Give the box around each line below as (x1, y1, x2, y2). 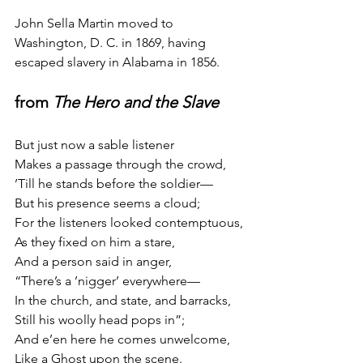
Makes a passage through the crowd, (15, 156, 226, 172)
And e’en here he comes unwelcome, (15, 331, 230, 347)
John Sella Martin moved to (15, 15, 177, 31)
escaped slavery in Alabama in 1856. (15, 53, 220, 70)
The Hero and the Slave (53, 92, 219, 112)
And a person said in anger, (15, 253, 172, 269)
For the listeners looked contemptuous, (15, 214, 243, 230)
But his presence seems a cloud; (15, 194, 200, 211)
